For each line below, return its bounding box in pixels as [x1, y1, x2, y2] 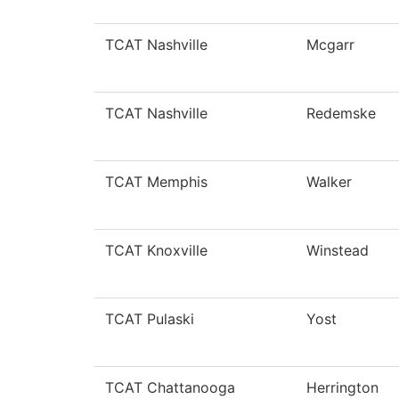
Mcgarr [306, 36, 354, 54]
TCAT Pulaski [105, 310, 194, 329]
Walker [306, 173, 352, 191]
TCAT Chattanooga [105, 379, 235, 397]
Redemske [306, 104, 376, 123]
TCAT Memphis [105, 173, 208, 191]
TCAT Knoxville [105, 241, 208, 260]
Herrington [306, 379, 379, 397]
